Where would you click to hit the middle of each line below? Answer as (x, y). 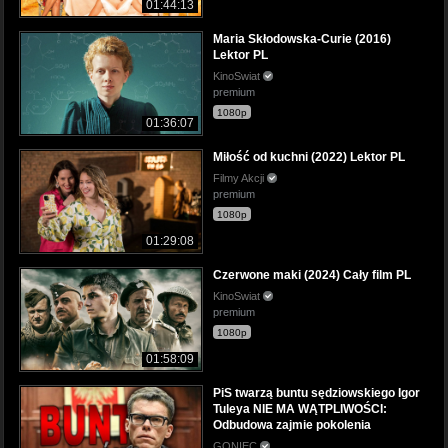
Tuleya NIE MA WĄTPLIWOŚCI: (300, 409)
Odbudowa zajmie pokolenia (292, 425)
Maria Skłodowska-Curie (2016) (302, 39)
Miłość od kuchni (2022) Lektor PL (309, 157)
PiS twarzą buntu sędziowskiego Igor (316, 393)
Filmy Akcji (240, 178)
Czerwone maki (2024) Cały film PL (312, 275)
